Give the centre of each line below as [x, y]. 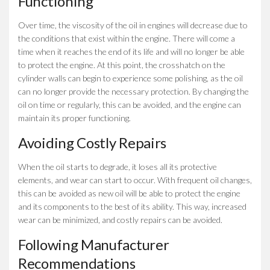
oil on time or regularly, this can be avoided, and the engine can [130, 104]
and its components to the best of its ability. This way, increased [132, 206]
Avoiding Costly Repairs [93, 142]
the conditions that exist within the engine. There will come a [127, 38]
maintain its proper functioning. [74, 118]
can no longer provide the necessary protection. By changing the [133, 91]
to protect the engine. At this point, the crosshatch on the [122, 64]
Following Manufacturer [94, 244]
